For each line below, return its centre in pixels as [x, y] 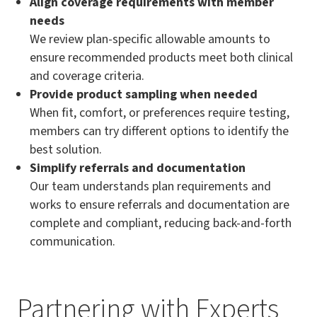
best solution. [66, 150]
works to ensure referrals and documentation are [160, 205]
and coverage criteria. [87, 76]
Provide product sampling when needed [144, 95]
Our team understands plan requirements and [150, 187]
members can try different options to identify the [159, 132]
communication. [73, 242]
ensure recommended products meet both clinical [161, 58]
